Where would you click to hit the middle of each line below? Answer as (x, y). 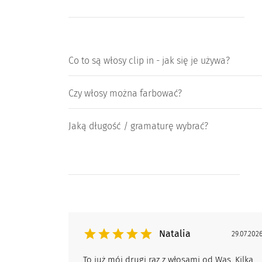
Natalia (175, 234)
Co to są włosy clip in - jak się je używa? (149, 61)
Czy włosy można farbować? (125, 94)
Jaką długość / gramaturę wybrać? (138, 126)
